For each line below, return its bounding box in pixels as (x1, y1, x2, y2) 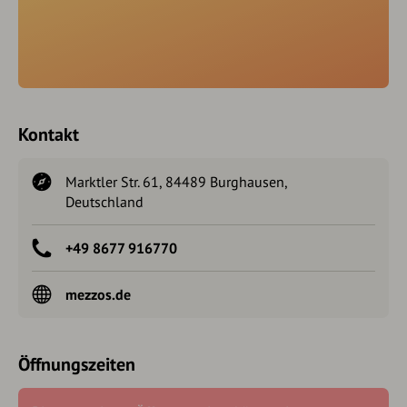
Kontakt (18, 122, 79, 146)
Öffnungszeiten (18, 352, 135, 376)
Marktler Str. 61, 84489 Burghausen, (65, 172, 287, 191)
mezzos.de (65, 284, 131, 303)
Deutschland (65, 192, 144, 211)
